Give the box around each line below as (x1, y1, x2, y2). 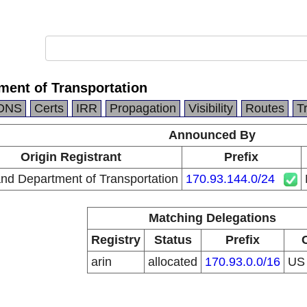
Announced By (169, 128, 256, 142)
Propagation (110, 101, 176, 115)
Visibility (188, 101, 233, 115)
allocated (148, 255, 197, 269)
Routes (245, 101, 284, 115)
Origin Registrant (20, 150, 121, 164)
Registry (91, 233, 140, 247)
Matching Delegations (148, 211, 276, 225)
